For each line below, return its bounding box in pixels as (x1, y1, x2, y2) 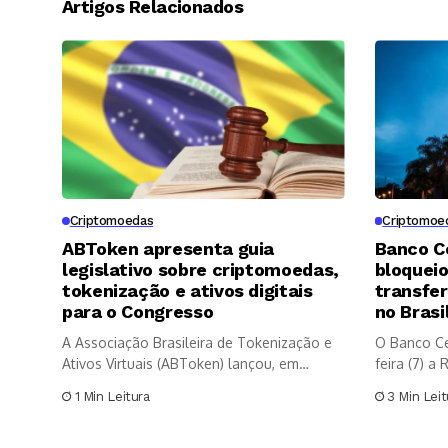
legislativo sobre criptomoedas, (62, 259, 339, 281)
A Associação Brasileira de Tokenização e (62, 334, 332, 352)
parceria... (62, 376, 126, 394)
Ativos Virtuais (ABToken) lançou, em (62, 355, 299, 373)
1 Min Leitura (74, 389, 150, 405)
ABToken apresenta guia (62, 238, 275, 260)
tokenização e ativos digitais (62, 280, 313, 302)
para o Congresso (62, 301, 214, 323)
